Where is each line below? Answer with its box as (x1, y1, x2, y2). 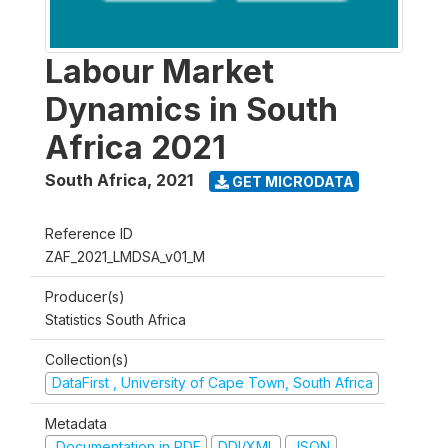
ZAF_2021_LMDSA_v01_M (45, 248, 205, 265)
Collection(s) (45, 351, 129, 368)
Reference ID (45, 225, 133, 242)
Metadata (45, 414, 107, 432)
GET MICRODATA (228, 172, 354, 190)
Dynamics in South (45, 90, 338, 129)
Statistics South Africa (45, 311, 186, 328)
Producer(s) (45, 288, 125, 305)
